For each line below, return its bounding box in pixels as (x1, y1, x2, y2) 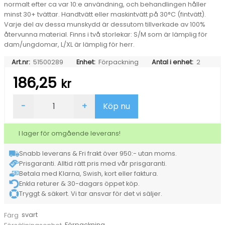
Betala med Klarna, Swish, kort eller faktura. (19, 169, 158, 178)
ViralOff (13, 121, 43, 133)
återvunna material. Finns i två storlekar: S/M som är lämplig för (4, 30, 207, 39)
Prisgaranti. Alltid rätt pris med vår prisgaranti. (19, 159, 167, 168)
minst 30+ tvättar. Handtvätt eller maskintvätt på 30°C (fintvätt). (4, 10, 206, 19)
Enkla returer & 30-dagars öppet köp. (19, 179, 140, 188)
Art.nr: (11, 57, 30, 66)
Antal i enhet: (151, 57, 193, 66)
